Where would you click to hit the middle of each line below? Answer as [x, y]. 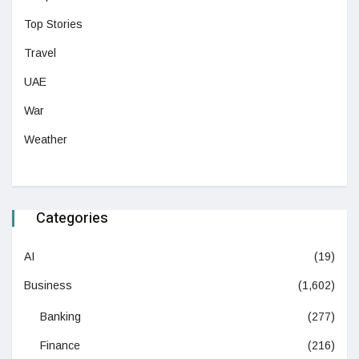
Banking [61, 317]
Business [48, 286]
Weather [46, 140]
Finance [60, 346]
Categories [72, 219]
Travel [40, 53]
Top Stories [53, 24]
